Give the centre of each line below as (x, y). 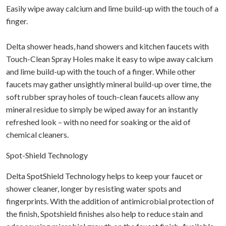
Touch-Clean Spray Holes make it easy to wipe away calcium (109, 59)
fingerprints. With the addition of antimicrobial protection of (110, 201)
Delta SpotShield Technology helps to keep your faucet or (104, 176)
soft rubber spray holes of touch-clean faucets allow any (102, 96)
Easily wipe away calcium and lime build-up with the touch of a (112, 8)
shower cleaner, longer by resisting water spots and (94, 188)
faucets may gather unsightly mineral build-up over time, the (109, 84)
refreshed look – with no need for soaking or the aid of (98, 122)
